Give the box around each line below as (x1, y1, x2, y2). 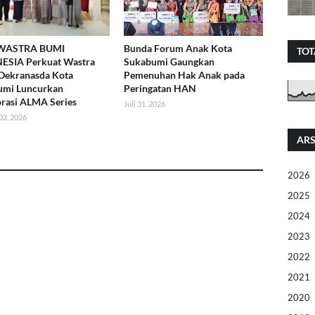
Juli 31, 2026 (123, 99, 165, 109)
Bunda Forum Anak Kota (123, 42, 232, 55)
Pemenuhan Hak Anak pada (123, 69, 245, 82)
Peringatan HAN (123, 82, 196, 95)
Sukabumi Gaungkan (123, 56, 214, 68)
